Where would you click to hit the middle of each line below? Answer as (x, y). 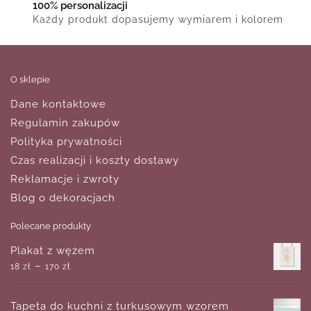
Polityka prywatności (66, 141)
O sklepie (30, 79)
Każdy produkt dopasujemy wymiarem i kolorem (158, 20)
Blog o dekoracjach (63, 197)
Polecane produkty (51, 226)
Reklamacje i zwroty (65, 179)
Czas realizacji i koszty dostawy (95, 160)
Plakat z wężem (53, 250)
